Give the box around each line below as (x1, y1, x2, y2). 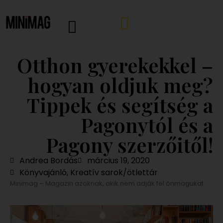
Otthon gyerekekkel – (17, 51, 213, 78)
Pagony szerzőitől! (46, 131, 213, 158)
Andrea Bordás (19, 154, 78, 166)
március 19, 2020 (87, 154, 150, 166)
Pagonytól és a (81, 111, 213, 138)
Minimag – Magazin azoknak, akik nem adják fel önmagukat (10, 178, 204, 188)
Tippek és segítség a (27, 91, 213, 118)
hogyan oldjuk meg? (28, 71, 213, 98)
